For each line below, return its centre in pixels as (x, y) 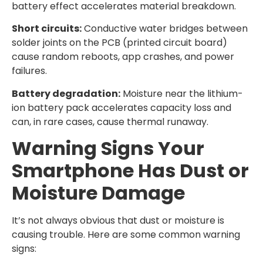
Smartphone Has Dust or (130, 171)
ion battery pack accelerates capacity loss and (122, 107)
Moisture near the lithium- (182, 93)
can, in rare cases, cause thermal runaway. (110, 122)
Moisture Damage (98, 193)
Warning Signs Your (108, 149)
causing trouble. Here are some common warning (126, 235)
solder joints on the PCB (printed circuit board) (119, 43)
